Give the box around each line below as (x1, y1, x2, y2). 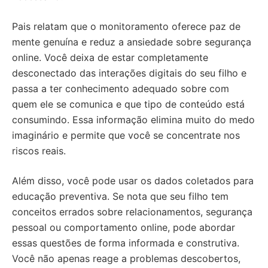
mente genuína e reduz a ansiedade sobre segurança (12, 36, 251, 48)
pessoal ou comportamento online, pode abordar (12, 221, 235, 233)
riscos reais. (12, 145, 66, 157)
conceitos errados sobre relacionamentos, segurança (12, 206, 252, 218)
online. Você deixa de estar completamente (12, 51, 208, 63)
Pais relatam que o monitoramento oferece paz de (12, 20, 240, 32)
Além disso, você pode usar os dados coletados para (12, 175, 254, 187)
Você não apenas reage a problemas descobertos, (12, 252, 240, 264)
